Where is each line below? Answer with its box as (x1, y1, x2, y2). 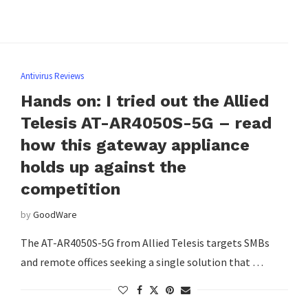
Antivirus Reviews (20, 69, 84, 82)
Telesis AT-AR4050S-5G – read (20, 113, 272, 133)
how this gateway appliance (20, 135, 250, 155)
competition (20, 179, 120, 199)
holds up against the (20, 157, 186, 177)
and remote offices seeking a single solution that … (20, 254, 263, 269)
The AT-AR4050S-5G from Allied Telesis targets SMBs (20, 235, 269, 250)
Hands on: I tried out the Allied (20, 91, 269, 111)
